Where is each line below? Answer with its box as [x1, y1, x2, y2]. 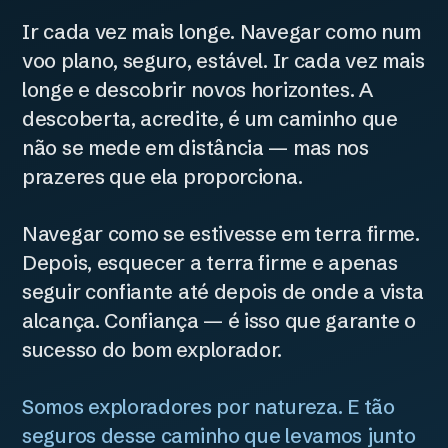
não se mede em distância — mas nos [22, 135, 369, 160]
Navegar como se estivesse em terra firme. [22, 221, 420, 246]
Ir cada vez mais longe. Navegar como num [22, 19, 422, 44]
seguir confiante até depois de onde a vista [22, 279, 425, 304]
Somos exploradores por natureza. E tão [22, 394, 395, 419]
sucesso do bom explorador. [22, 337, 283, 362]
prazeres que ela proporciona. [22, 164, 303, 189]
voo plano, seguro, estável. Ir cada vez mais [22, 48, 425, 73]
